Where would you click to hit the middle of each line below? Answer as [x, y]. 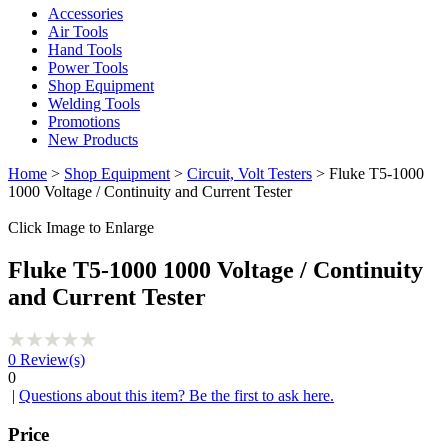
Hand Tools [85, 49]
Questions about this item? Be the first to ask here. [176, 395]
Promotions [84, 121]
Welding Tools [94, 103]
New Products [93, 139]
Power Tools [88, 67]
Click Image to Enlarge [81, 227]
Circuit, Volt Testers [249, 173]
